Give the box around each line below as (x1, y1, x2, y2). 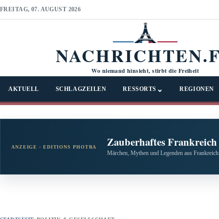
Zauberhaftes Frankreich (107, 134, 218, 149)
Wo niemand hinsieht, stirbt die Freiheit (91, 66, 199, 75)
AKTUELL (8, 85, 39, 92)
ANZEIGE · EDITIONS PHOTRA (11, 144, 97, 150)
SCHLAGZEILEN (55, 85, 107, 92)
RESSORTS (123, 85, 156, 92)
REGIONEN (179, 85, 214, 92)
